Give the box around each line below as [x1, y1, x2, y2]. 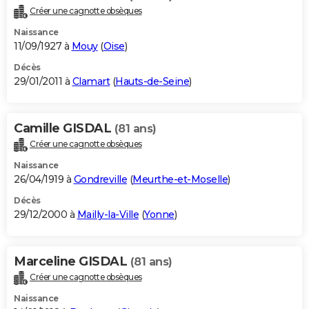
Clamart [72, 75, 110, 88]
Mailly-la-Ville [77, 208, 139, 221]
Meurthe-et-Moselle [132, 173, 228, 186]
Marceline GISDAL [14, 254, 130, 270]
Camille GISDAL [14, 121, 114, 137]
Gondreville [73, 173, 127, 186]
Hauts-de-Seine [115, 75, 189, 88]
